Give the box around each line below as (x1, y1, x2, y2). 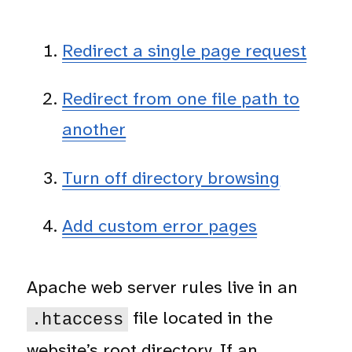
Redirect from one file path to (62, 87, 300, 111)
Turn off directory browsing (62, 166, 280, 189)
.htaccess (31, 309, 124, 330)
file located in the (127, 306, 273, 330)
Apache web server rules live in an (27, 276, 299, 299)
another (62, 118, 126, 141)
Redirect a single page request (62, 39, 307, 63)
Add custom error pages (62, 214, 258, 238)
